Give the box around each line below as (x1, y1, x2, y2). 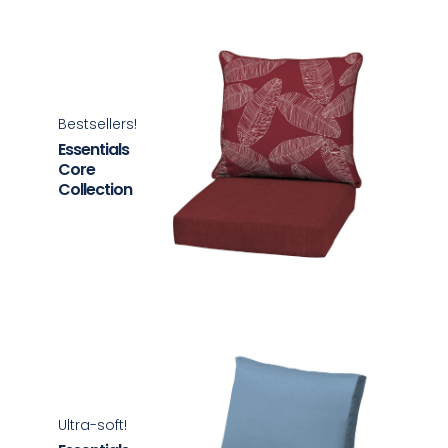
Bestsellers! (58, 113, 138, 134)
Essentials (58, 137, 130, 161)
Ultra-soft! (58, 414, 128, 435)
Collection (58, 177, 133, 201)
